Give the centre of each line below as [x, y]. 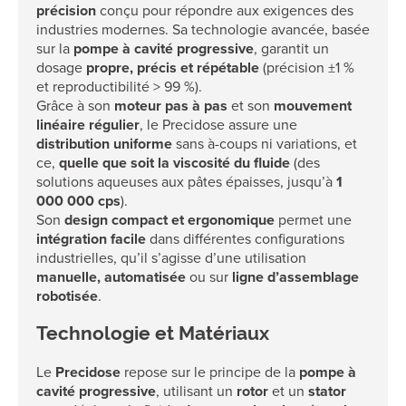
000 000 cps [78, 201]
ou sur [209, 277]
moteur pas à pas [171, 106]
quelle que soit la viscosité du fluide [174, 163]
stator [327, 391]
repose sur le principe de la [210, 372]
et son [251, 106]
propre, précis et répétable [173, 68]
